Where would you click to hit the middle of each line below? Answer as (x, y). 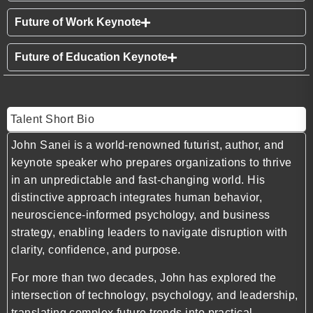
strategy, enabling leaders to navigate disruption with (150, 233)
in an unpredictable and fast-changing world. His (138, 180)
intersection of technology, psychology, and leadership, (155, 295)
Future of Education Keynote (91, 57)
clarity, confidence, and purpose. (96, 250)
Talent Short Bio (53, 119)
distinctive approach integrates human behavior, (137, 198)
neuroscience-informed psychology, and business (141, 215)
